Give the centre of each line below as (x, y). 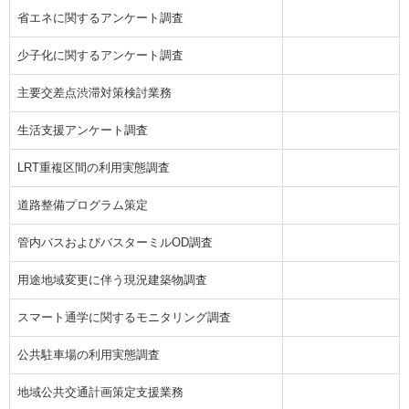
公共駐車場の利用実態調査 (89, 355)
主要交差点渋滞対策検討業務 (94, 93)
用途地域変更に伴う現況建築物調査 (112, 280)
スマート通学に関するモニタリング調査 (124, 318)
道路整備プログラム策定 (83, 205)
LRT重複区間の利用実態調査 (94, 168)
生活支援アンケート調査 (83, 131)
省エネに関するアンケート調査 (100, 18)
